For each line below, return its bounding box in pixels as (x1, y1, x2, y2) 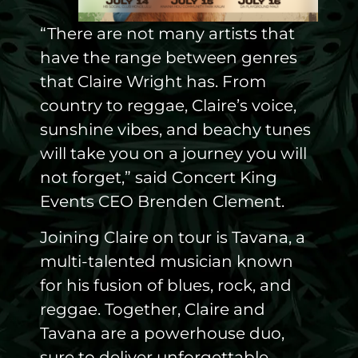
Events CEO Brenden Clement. (40, 192, 284, 212)
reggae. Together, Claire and (40, 299, 265, 319)
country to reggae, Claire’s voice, (40, 96, 296, 116)
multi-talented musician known (40, 251, 293, 271)
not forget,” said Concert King (40, 168, 277, 188)
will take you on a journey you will (40, 144, 307, 164)
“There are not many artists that (40, 24, 295, 44)
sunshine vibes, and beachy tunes (40, 120, 311, 140)
